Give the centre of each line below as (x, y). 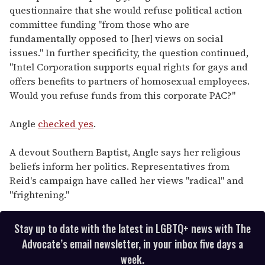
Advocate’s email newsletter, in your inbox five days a (132, 244)
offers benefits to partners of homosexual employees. (130, 81)
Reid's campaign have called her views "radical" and (127, 181)
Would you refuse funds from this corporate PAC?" (122, 96)
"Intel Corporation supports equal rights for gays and (129, 67)
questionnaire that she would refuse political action (126, 10)
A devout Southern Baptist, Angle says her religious (125, 152)
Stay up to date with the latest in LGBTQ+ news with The (132, 229)
